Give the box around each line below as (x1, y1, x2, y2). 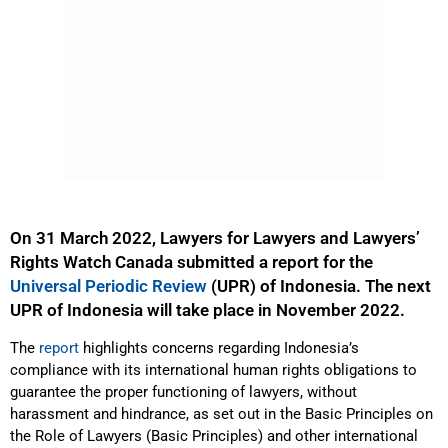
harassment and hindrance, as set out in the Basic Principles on (10, 405, 433, 424)
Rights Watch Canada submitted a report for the (10, 253, 373, 272)
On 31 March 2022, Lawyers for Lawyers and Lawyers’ (10, 229, 420, 248)
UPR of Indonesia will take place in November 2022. (10, 301, 405, 320)
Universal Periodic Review (10, 277, 211, 296)
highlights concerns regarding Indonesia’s (79, 339, 359, 358)
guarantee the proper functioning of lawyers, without (10, 383, 357, 402)
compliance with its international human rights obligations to (10, 361, 417, 380)
